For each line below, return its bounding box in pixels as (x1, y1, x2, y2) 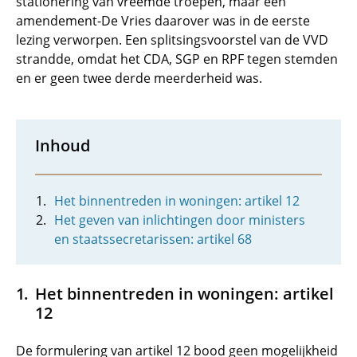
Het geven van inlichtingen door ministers (54, 211, 305, 229)
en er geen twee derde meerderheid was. (16, 69, 262, 87)
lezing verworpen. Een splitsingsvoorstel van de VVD (16, 31, 328, 49)
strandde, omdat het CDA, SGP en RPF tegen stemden (16, 50, 338, 68)
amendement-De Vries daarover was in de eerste (16, 12, 310, 29)
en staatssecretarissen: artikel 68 (54, 230, 252, 248)
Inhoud (35, 134, 90, 156)
